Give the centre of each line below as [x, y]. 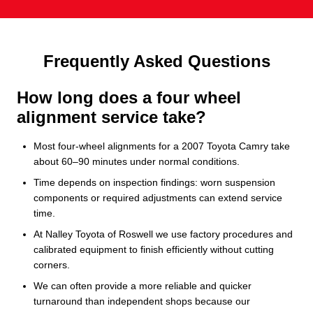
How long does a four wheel [129, 97]
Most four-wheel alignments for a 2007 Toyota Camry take [162, 146]
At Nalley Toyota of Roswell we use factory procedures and [163, 234]
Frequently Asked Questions [156, 61]
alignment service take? [111, 117]
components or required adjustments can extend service [158, 197]
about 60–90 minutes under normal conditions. [137, 161]
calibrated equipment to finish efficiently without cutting [154, 249]
